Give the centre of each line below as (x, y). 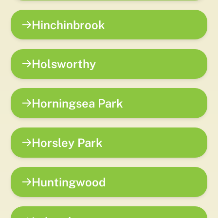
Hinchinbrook (69, 25)
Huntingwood (69, 182)
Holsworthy (64, 64)
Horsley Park (67, 142)
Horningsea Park (78, 103)
